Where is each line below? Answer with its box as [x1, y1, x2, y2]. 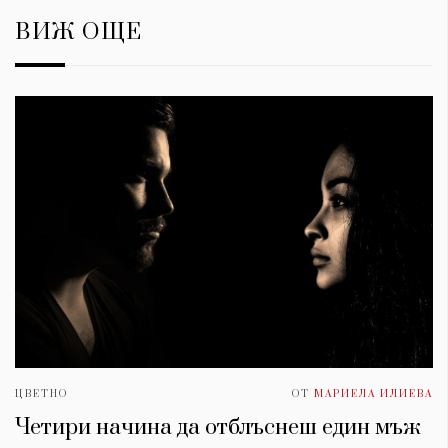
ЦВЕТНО [15, 387, 68, 400]
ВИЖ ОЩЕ [15, 18, 143, 48]
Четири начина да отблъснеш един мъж [15, 413, 421, 441]
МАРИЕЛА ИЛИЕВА [314, 387, 433, 400]
